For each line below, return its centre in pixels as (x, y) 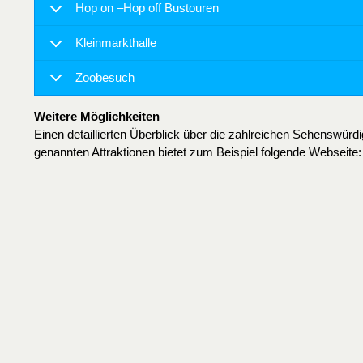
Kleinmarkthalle (116, 43)
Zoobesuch (105, 78)
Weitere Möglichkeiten (97, 117)
